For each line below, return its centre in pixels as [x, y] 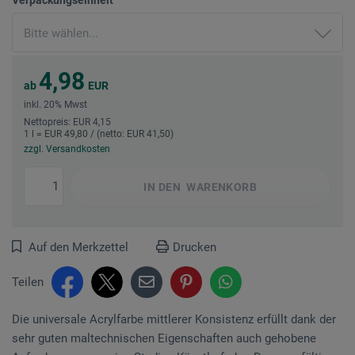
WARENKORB [220, 187]
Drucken [195, 247]
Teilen [28, 282]
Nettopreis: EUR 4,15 [67, 122]
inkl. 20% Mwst [55, 104]
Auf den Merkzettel [78, 247]
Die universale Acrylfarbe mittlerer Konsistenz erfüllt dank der [174, 319]
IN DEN [162, 187]
